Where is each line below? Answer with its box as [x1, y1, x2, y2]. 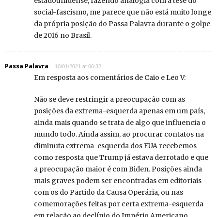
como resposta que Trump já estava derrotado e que [34, 153, 208, 162]
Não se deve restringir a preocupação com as [34, 95, 185, 104]
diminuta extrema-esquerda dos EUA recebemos [34, 141, 197, 151]
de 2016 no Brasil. [34, 31, 92, 40]
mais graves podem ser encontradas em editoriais [34, 176, 201, 186]
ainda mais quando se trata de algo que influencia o [34, 118, 206, 127]
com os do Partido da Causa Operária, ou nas [34, 188, 183, 197]
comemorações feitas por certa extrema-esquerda [34, 200, 203, 209]
